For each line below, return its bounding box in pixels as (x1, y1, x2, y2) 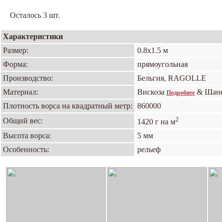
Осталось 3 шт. (10, 11, 60, 19)
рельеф (137, 145, 161, 154)
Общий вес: (3, 116, 43, 125)
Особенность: (3, 145, 49, 154)
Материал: (3, 88, 38, 96)
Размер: (3, 46, 28, 55)
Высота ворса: (3, 131, 51, 140)
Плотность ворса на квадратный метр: (3, 102, 132, 110)
